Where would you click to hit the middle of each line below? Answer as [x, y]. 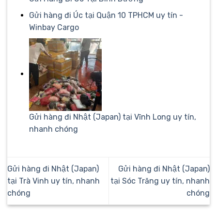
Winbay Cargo [54, 28]
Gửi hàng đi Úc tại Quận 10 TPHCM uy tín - [106, 15]
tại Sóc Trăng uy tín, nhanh [160, 181]
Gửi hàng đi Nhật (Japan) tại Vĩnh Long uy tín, [112, 117]
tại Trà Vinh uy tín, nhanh [54, 181]
